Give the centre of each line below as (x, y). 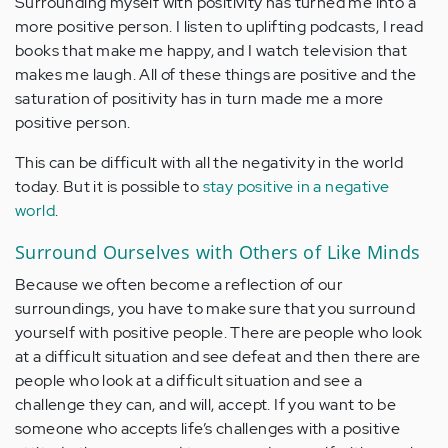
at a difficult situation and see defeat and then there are (218, 356)
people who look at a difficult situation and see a (188, 380)
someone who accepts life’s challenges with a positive (208, 428)
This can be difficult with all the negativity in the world (209, 162)
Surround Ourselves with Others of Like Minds (218, 251)
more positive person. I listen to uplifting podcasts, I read (219, 26)
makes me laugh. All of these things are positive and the (216, 74)
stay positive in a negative (296, 186)
